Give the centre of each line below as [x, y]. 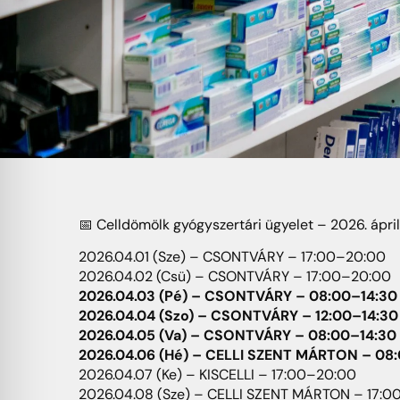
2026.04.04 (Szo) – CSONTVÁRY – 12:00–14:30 [238, 316]
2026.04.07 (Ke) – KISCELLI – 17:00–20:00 [217, 375]
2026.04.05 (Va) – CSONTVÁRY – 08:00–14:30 [237, 336]
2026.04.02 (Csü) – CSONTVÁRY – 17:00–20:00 [235, 277]
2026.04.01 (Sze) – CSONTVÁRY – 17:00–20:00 [232, 257]
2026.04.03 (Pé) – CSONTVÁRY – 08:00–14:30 [238, 296]
